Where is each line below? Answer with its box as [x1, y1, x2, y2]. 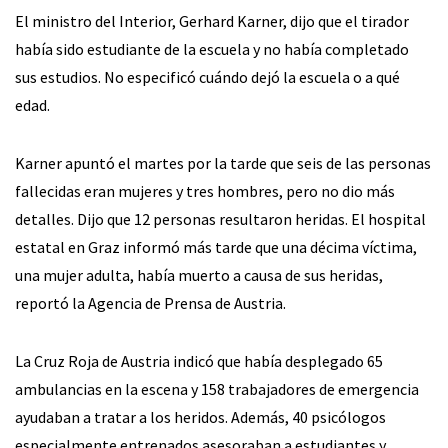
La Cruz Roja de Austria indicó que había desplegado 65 [15, 351, 383, 372]
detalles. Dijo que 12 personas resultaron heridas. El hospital [15, 209, 426, 230]
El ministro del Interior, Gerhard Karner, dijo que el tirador [15, 11, 409, 32]
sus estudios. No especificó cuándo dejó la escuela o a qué [15, 67, 400, 88]
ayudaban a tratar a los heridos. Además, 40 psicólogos [15, 407, 386, 428]
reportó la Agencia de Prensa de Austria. [15, 293, 286, 314]
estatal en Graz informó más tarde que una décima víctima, [15, 237, 417, 258]
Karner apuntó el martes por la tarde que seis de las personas [15, 153, 431, 174]
